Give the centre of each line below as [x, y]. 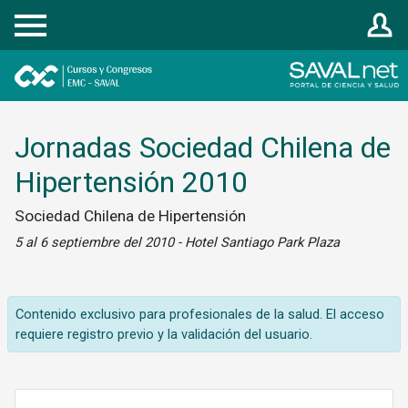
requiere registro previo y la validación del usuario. [164, 334]
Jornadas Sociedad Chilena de [203, 148]
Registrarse [49, 15]
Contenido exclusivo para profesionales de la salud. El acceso [200, 314]
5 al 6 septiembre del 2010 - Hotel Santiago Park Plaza [177, 242]
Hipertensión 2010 [131, 182]
